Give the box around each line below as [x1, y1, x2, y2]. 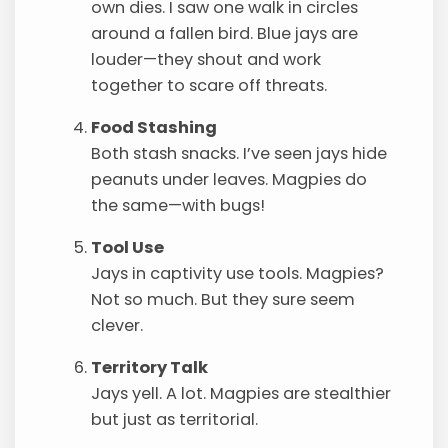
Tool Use [91, 235, 165, 259]
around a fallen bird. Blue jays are [91, 21, 359, 45]
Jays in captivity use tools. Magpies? [91, 261, 385, 285]
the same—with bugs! [91, 193, 266, 217]
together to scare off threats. [91, 73, 328, 97]
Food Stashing [91, 115, 218, 139]
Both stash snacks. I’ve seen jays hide [91, 141, 388, 165]
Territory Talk [91, 355, 209, 379]
